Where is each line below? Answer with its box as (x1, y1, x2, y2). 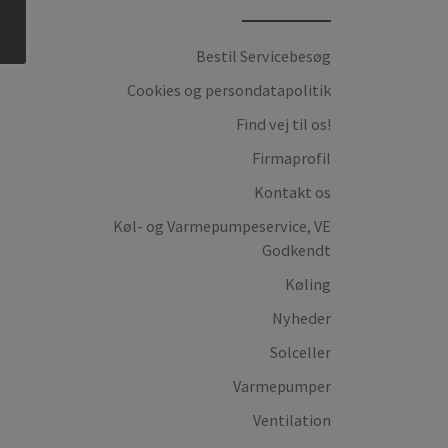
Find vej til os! (236, 113, 331, 134)
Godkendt (262, 240, 331, 261)
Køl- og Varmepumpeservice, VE (113, 216, 331, 237)
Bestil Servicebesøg (196, 45, 331, 66)
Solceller (270, 342, 331, 363)
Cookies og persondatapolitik (127, 79, 331, 100)
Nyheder (272, 308, 331, 329)
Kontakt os (254, 182, 331, 202)
